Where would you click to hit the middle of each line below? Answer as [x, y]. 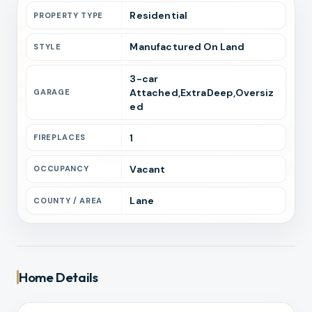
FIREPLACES [60, 138]
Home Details [58, 277]
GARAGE [52, 92]
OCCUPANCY [61, 169]
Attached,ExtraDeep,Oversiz [202, 92]
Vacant [148, 169]
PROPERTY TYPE [69, 15]
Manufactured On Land [187, 47]
